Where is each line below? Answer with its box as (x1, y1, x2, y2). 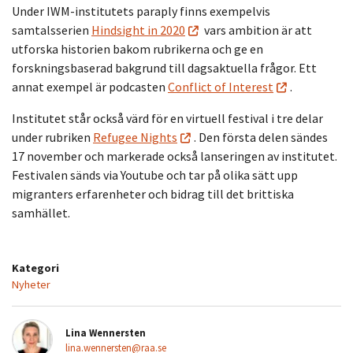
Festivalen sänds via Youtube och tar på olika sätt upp (12, 166, 298, 183)
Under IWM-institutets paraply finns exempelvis (12, 2, 270, 19)
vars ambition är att (202, 21, 312, 38)
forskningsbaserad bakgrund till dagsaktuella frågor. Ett (12, 59, 317, 76)
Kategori (12, 260, 59, 275)
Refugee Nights (93, 128, 177, 145)
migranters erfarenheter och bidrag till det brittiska (12, 185, 294, 202)
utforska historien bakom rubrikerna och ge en (12, 40, 263, 57)
